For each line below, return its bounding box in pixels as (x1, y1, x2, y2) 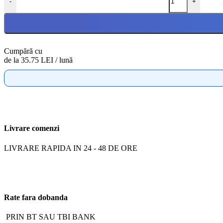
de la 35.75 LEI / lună (4, 56, 73, 65)
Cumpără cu (4, 47, 42, 56)
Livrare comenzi (4, 124, 59, 133)
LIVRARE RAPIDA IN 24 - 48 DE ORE (4, 143, 137, 152)
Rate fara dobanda (4, 193, 68, 202)
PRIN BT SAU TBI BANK (4, 213, 96, 222)
